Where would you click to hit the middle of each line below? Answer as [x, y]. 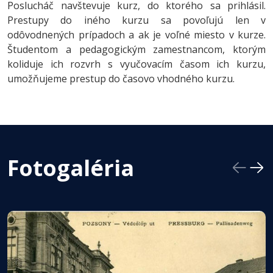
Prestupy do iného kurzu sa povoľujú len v [136, 20]
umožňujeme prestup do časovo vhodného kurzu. [122, 79]
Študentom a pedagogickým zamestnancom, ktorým [136, 49]
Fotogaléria [71, 168]
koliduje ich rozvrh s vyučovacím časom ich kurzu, [136, 64]
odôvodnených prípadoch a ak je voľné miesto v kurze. [136, 35]
